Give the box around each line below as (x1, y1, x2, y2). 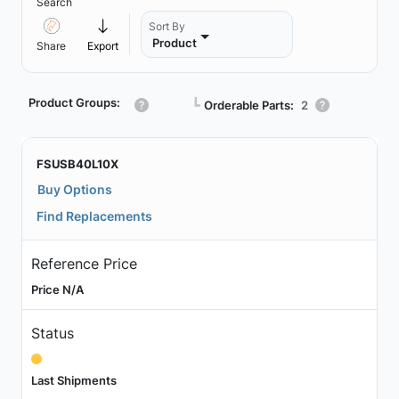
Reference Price (30, 254, 137, 273)
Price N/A (30, 281, 84, 297)
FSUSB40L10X (37, 157, 118, 171)
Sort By (149, 20, 185, 33)
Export (87, 39, 118, 53)
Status (30, 323, 74, 342)
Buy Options (37, 182, 112, 197)
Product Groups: (28, 95, 120, 110)
